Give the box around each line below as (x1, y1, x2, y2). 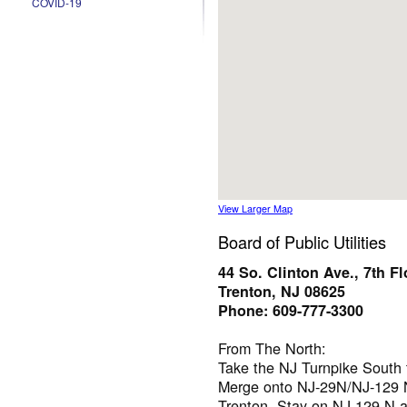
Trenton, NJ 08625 (218, 280, 345, 302)
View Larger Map (218, 202, 293, 215)
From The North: (218, 336, 326, 359)
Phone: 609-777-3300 (218, 299, 363, 321)
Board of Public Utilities (218, 230, 386, 254)
